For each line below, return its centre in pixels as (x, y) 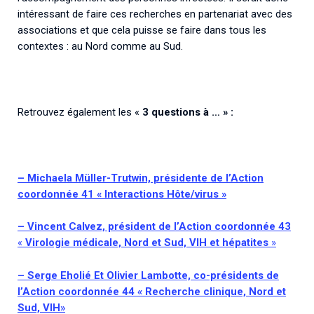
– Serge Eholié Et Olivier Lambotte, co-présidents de (148, 276)
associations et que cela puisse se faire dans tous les (142, 30)
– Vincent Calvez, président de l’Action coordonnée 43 (154, 227)
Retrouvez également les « (80, 112)
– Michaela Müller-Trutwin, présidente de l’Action (141, 178)
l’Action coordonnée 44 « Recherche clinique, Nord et (152, 292)
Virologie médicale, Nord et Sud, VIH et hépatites (148, 243)
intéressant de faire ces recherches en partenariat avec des (155, 14)
